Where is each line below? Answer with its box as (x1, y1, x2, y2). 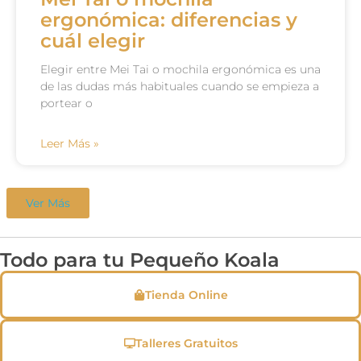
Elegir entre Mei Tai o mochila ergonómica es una (40, 62, 321, 77)
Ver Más (26, 196, 70, 210)
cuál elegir (40, 29, 145, 52)
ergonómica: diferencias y (40, 8, 297, 31)
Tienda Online (144, 288, 228, 303)
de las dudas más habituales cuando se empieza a (40, 79, 319, 93)
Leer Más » (40, 136, 99, 151)
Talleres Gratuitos (135, 336, 238, 351)
